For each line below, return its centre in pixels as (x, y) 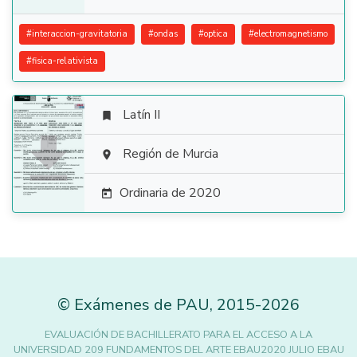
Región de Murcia (171, 154)
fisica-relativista (65, 61)
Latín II (141, 115)
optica (216, 34)
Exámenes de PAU (142, 305)
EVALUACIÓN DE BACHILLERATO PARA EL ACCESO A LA (178, 335)
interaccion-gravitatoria (80, 34)
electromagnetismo (291, 34)
